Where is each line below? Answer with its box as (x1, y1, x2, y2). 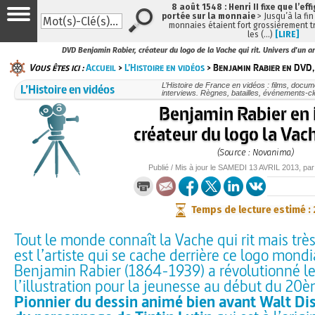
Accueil (86, 60, 116, 74)
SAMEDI (218, 162, 247, 172)
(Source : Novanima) (217, 146, 294, 157)
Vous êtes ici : (29, 60, 84, 74)
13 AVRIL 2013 (249, 162, 299, 172)
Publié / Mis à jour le (148, 162, 218, 172)
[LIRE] (274, 30, 299, 39)
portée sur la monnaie (162, 11, 255, 21)
